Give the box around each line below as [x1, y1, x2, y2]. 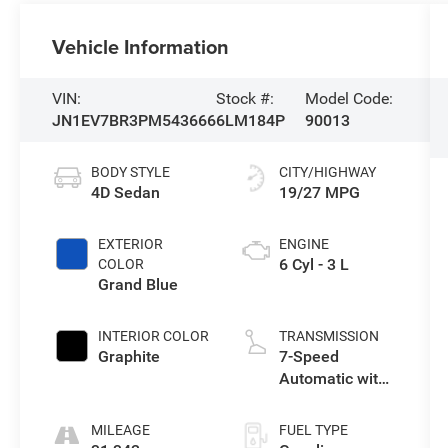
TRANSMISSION [278, 327, 379, 344]
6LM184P [216, 110, 286, 130]
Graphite [98, 346, 161, 366]
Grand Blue [98, 274, 179, 294]
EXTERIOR [98, 235, 164, 252]
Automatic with [278, 368, 387, 388]
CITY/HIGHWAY [278, 163, 376, 180]
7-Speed [278, 346, 339, 366]
